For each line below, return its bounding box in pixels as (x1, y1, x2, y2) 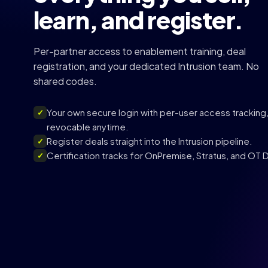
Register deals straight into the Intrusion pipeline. (47, 135, 252, 147)
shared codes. (33, 75, 97, 87)
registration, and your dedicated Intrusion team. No (33, 60, 259, 72)
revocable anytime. (47, 121, 129, 132)
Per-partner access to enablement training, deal (33, 45, 246, 57)
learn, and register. (33, 4, 243, 35)
